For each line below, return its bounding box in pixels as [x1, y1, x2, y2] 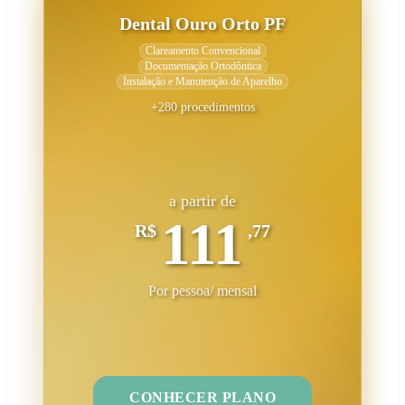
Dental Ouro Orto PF [119, 14, 286, 33]
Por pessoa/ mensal [148, 283, 257, 298]
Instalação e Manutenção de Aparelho [123, 75, 282, 88]
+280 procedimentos [150, 100, 255, 114]
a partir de [169, 192, 236, 210]
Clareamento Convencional [145, 44, 260, 57]
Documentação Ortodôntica [144, 60, 261, 72]
